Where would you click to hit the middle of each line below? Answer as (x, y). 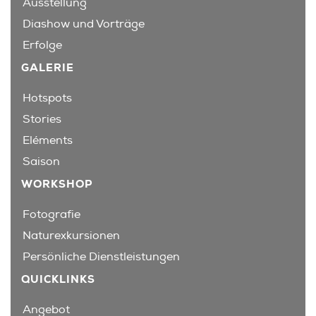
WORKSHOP (57, 184)
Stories (42, 120)
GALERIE (48, 68)
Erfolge (42, 45)
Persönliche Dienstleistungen (101, 256)
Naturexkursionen (71, 235)
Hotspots (47, 98)
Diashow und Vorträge (84, 24)
